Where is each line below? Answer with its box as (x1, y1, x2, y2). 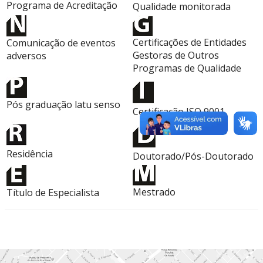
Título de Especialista (6, 186, 99, 199)
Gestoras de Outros (133, 49, 219, 62)
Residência (6, 147, 53, 160)
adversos (6, 49, 46, 62)
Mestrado (133, 186, 176, 198)
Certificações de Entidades (133, 36, 247, 49)
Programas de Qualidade (133, 62, 241, 75)
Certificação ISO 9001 (133, 105, 225, 118)
